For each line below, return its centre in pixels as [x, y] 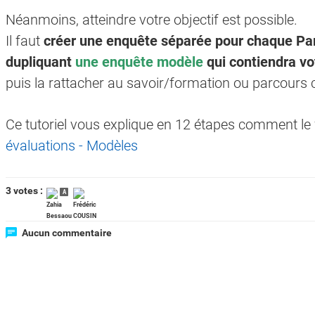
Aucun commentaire [66, 233]
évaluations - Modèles [72, 146]
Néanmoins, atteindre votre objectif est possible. [152, 20]
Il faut [25, 41]
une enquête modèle [139, 62]
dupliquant [40, 62]
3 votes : [25, 191]
